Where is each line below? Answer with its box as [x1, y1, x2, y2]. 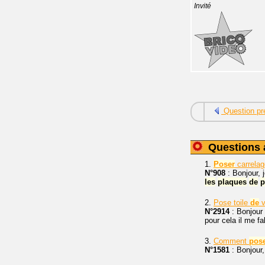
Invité [194, 2, 211, 9]
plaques [218, 177, 247, 186]
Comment [214, 237, 249, 245]
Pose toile [214, 198, 250, 207]
